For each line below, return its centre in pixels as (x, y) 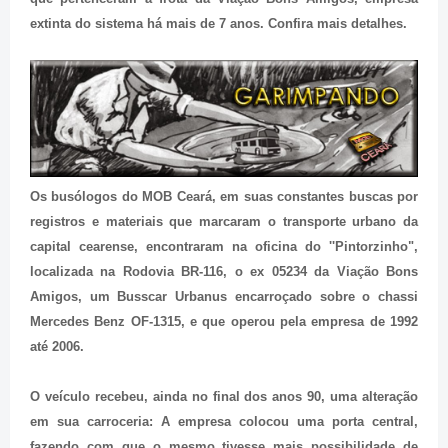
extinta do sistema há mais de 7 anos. (149, 24)
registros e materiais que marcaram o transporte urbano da (224, 221)
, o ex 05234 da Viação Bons (321, 271)
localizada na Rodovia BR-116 (127, 271)
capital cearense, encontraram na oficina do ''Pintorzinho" (222, 246)
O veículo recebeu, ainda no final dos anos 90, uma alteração (224, 396)
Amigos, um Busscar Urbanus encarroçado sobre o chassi (224, 296)
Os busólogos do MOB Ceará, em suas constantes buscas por (224, 196)
